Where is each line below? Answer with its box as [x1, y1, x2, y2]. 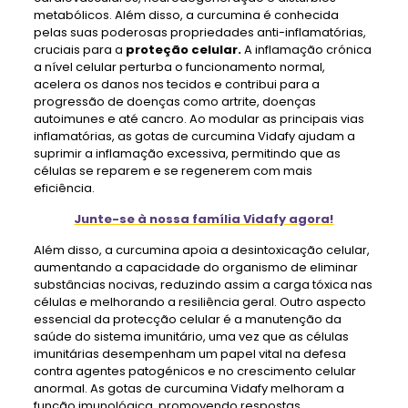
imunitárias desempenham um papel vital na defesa [33, 345, 346, 362]
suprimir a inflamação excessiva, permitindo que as [33, 145, 341, 162]
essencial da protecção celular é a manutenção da [33, 311, 342, 328]
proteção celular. [125, 41, 241, 58]
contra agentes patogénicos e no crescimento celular [33, 362, 356, 380]
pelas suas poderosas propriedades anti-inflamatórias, [33, 24, 366, 41]
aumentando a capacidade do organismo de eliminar [33, 259, 358, 276]
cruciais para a [33, 41, 126, 58]
